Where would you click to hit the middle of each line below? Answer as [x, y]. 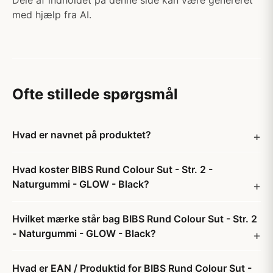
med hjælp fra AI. [52, 15]
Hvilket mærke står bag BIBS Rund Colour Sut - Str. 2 [135, 219]
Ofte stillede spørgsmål [95, 94]
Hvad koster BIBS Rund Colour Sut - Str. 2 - [112, 169]
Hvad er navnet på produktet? [82, 135]
